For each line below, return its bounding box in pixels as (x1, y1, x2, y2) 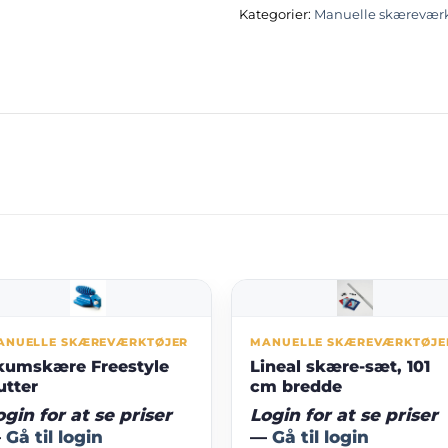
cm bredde (250, 377, 343, 397)
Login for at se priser (250, 405, 439, 426)
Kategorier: (239, 7, 314, 23)
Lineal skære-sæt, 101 (250, 357, 431, 377)
